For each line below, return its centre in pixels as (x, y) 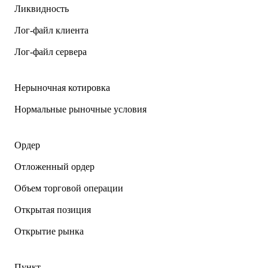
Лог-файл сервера (51, 52)
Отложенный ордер (54, 167)
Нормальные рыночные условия (80, 109)
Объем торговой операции (69, 188)
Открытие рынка (49, 232)
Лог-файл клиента (51, 31)
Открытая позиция (53, 210)
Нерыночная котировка (62, 88)
